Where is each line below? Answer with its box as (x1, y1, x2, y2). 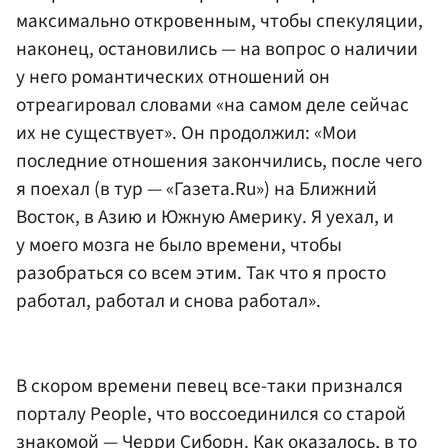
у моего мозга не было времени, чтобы (16, 230, 342, 259)
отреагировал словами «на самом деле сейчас (16, 90, 409, 119)
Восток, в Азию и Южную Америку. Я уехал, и (16, 202, 394, 231)
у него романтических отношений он (16, 62, 330, 91)
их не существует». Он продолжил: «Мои (16, 118, 357, 147)
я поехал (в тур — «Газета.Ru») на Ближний (16, 174, 377, 203)
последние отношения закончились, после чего (16, 146, 422, 175)
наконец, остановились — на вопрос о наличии (16, 34, 418, 63)
